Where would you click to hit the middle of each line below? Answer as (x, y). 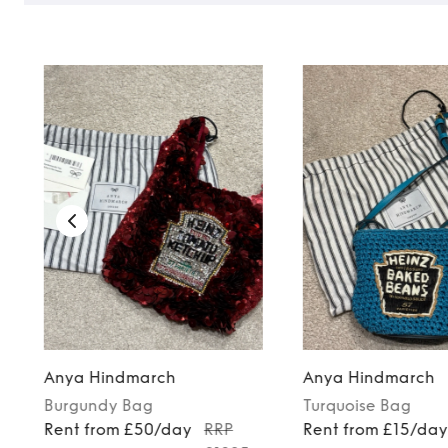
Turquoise (340, 405)
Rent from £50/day (117, 429)
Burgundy (80, 405)
